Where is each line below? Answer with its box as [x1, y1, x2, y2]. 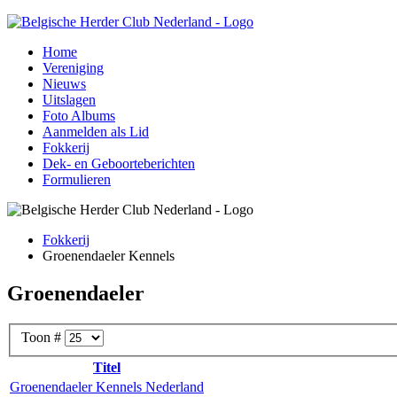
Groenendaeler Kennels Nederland [10, 379, 204, 395]
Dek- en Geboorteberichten [43, 156, 195, 171]
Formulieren [43, 172, 111, 187]
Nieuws [43, 76, 86, 91]
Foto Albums [43, 108, 115, 123]
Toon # [21, 330, 65, 346]
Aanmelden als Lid [43, 124, 149, 139]
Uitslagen [43, 92, 96, 107]
